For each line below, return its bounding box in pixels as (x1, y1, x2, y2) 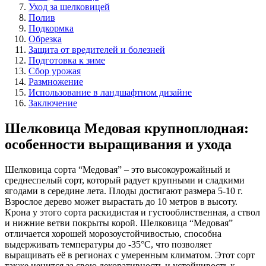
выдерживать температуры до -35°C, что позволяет (5, 239, 212, 249)
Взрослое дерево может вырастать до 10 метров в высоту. (5, 196, 237, 207)
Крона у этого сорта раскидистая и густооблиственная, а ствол (5, 207, 260, 217)
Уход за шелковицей (28, 1, 110, 12)
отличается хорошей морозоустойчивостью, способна (5, 228, 221, 239)
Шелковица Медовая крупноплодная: (5, 120, 249, 136)
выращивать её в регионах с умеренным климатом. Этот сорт (5, 249, 255, 260)
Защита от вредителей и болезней (28, 44, 165, 55)
